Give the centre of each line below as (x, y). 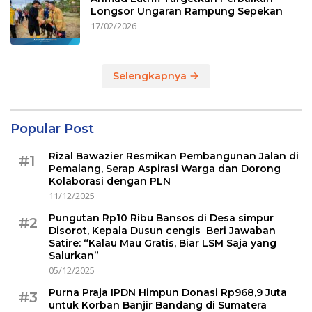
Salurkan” (74, 256)
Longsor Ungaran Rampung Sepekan (187, 11)
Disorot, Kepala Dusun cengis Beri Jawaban (162, 231)
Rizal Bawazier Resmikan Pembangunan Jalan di (174, 156)
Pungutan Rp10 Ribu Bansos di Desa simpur (161, 218)
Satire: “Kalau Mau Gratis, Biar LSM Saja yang (163, 243)
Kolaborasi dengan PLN (110, 181)
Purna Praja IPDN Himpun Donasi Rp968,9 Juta (168, 293)
